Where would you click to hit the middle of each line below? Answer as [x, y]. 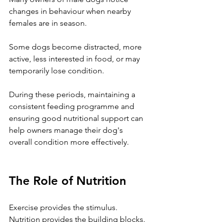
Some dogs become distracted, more [76, 47]
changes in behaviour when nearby [71, 11]
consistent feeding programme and [73, 106]
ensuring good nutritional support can [77, 118]
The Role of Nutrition [68, 180]
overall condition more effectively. [69, 142]
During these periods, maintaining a [73, 94]
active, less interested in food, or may [75, 58]
